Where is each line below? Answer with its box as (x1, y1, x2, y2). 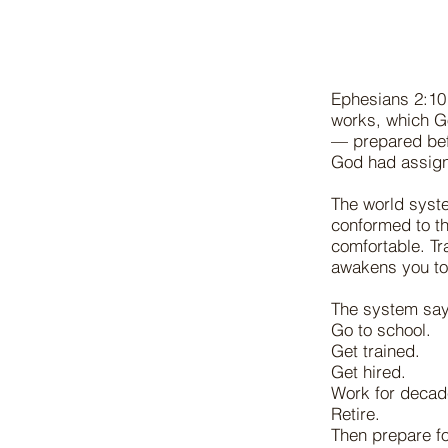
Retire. (331, 403, 380, 424)
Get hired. (331, 361, 406, 382)
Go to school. (331, 319, 431, 340)
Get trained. (331, 340, 420, 361)
